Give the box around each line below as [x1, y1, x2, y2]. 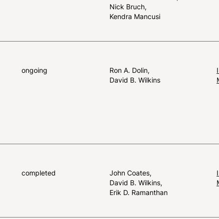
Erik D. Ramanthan [109, 188, 168, 197]
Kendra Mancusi [109, 12, 160, 21]
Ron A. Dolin [109, 66, 150, 74]
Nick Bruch [109, 2, 147, 11]
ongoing [22, 66, 47, 74]
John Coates [109, 168, 152, 177]
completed [22, 168, 56, 177]
